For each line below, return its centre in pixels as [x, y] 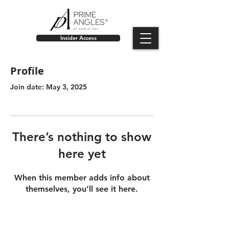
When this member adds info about [82, 178]
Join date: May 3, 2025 [49, 87]
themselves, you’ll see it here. [82, 189]
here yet [82, 154]
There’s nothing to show [82, 137]
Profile [27, 71]
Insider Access [78, 38]
